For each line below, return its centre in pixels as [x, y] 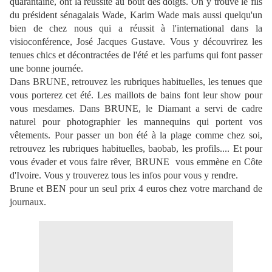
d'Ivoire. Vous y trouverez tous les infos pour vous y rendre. [124, 175]
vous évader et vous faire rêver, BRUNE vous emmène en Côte [136, 162]
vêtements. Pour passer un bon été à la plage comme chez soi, [136, 135]
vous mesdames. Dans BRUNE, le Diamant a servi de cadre [136, 109]
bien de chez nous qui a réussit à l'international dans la [136, 29]
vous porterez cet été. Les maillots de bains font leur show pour [136, 95]
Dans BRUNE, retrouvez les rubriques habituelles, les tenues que [136, 82]
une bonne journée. [46, 69]
